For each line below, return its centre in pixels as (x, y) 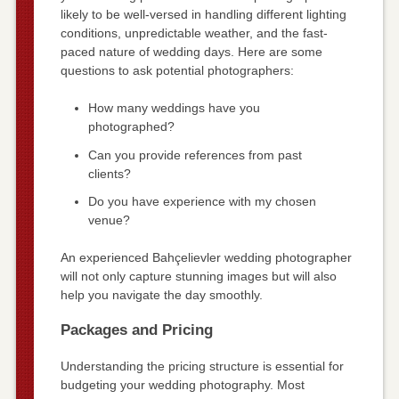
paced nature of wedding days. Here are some (191, 52)
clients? (109, 173)
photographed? (131, 127)
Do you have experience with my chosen (202, 202)
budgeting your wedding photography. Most (182, 385)
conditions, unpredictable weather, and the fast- (194, 33)
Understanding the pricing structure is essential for (202, 366)
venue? (109, 220)
